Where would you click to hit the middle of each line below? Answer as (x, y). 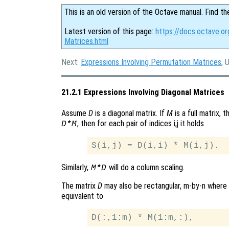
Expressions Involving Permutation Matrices (151, 62)
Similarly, (76, 167)
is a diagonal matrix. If (130, 113)
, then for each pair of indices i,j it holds (140, 123)
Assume (75, 113)
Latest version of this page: (110, 31)
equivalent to (82, 196)
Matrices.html (86, 41)
